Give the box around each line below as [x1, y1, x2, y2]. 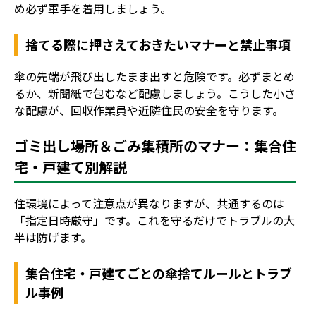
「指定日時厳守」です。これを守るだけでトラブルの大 [14, 211, 295, 229]
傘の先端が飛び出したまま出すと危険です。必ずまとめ [14, 67, 295, 85]
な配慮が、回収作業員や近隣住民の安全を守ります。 [14, 101, 284, 119]
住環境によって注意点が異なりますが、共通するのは [14, 194, 284, 212]
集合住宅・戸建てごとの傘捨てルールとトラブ [25, 263, 293, 282]
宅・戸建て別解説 [14, 156, 127, 177]
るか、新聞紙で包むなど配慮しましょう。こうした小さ [14, 84, 296, 102]
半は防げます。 [14, 228, 92, 245]
